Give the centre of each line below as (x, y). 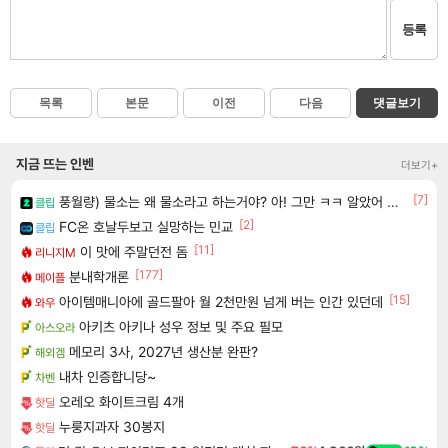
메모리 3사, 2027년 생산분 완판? (163, 407)
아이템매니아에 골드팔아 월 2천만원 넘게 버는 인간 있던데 (221, 357)
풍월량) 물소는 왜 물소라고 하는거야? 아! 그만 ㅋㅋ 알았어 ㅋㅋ (223, 257)
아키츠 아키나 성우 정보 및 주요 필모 (181, 382)
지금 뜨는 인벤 (55, 219)
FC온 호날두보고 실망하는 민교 (146, 282)
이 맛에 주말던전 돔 (134, 307)
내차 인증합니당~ (107, 432)
